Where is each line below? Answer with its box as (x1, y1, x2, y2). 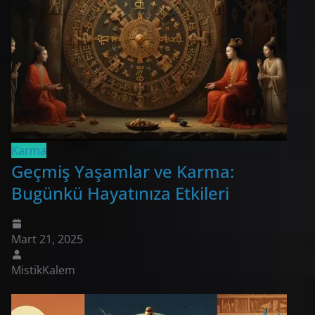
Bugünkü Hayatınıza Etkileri (11, 181, 229, 205)
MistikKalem (11, 262, 75, 278)
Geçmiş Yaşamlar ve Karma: (11, 159, 234, 183)
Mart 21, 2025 (11, 231, 83, 247)
